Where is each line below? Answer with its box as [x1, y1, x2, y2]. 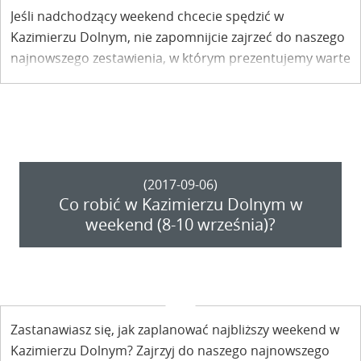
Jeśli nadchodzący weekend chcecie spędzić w [10, 7, 284, 26]
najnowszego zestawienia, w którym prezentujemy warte [10, 49, 351, 68]
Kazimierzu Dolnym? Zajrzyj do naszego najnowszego [10, 341, 330, 359]
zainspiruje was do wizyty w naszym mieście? [10, 91, 279, 110]
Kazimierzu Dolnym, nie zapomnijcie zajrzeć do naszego [10, 28, 345, 47]
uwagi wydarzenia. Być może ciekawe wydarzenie [10, 70, 304, 89]
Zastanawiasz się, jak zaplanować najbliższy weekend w [10, 320, 339, 338]
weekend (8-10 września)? [85, 213, 276, 235]
